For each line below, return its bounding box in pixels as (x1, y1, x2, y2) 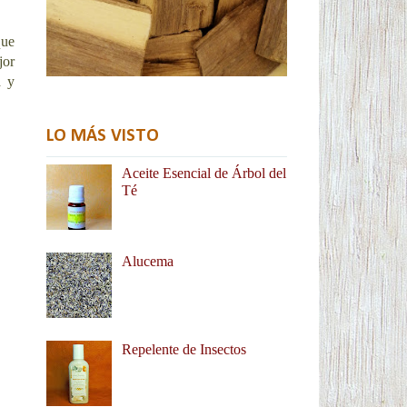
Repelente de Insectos (122, 341, 247, 357)
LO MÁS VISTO (46, 126, 159, 145)
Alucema (122, 253, 174, 269)
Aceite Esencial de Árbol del (122, 164, 287, 181)
